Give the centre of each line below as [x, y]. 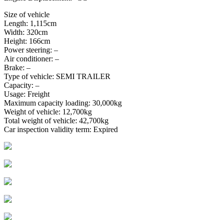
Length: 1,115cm [30, 23]
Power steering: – [31, 50]
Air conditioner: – [31, 58]
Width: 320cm [26, 32]
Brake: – [17, 67]
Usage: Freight [27, 94]
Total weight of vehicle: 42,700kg [56, 120]
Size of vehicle [27, 14]
